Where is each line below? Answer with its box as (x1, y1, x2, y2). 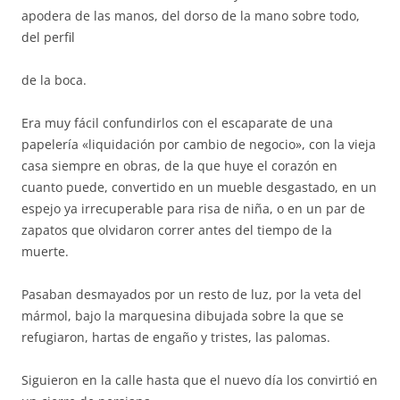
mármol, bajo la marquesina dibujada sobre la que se (21, 307, 344, 324)
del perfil (21, 29, 75, 46)
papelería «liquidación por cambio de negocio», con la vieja (21, 136, 376, 153)
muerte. (21, 243, 69, 260)
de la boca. (21, 71, 87, 88)
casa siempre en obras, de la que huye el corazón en (21, 157, 337, 174)
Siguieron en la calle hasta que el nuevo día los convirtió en (21, 371, 378, 388)
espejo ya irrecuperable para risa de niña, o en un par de (21, 200, 365, 217)
